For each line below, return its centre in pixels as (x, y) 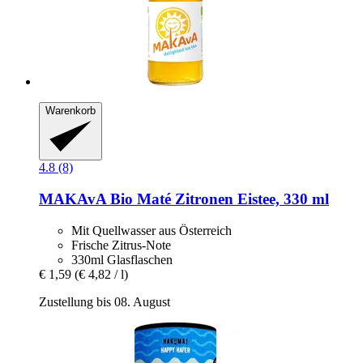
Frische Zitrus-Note (121, 245)
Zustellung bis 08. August (105, 301)
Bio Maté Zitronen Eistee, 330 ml (218, 199)
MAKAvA (73, 199)
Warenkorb (70, 110)
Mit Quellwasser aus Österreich (152, 230)
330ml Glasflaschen (122, 259)
